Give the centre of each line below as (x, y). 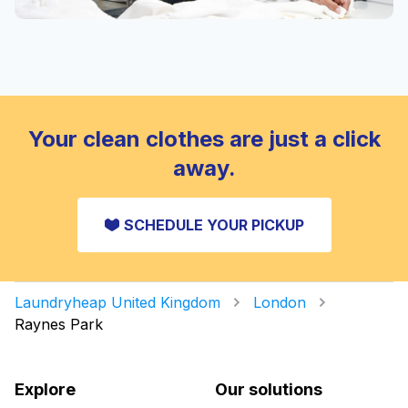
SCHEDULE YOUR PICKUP (214, 224)
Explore (45, 389)
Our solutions (269, 389)
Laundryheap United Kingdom (117, 302)
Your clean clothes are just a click (204, 138)
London (280, 302)
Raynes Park (59, 324)
